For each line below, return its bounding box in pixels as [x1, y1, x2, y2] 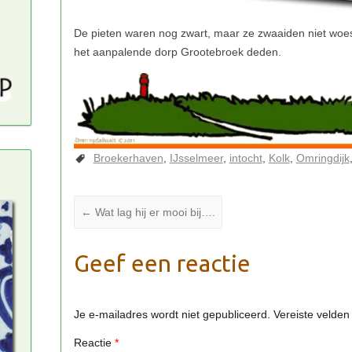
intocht [229, 151, 262, 164]
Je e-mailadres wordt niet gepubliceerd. [73, 308, 270, 321]
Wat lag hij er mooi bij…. [91, 205, 215, 218]
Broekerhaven [93, 151, 163, 164]
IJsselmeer [169, 151, 223, 164]
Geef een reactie [73, 249, 251, 277]
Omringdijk [295, 151, 350, 164]
